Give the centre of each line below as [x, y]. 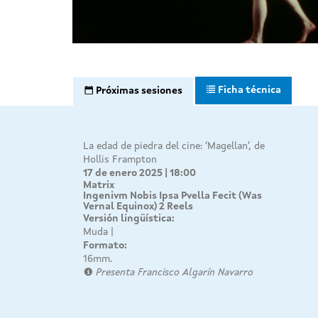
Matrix [99, 185]
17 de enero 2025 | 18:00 [139, 173]
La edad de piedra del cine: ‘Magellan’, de [174, 146]
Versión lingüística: [130, 218]
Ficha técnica [250, 90]
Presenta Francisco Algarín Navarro [173, 272]
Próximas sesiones [139, 91]
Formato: [106, 245]
